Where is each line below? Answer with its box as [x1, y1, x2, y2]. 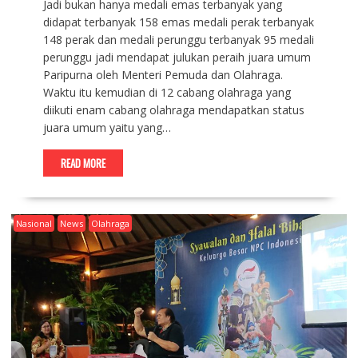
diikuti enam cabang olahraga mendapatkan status [42, 101, 304, 117]
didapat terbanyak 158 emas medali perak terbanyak [42, 14, 314, 30]
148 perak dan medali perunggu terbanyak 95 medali [42, 31, 314, 47]
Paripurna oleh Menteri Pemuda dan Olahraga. [42, 66, 283, 82]
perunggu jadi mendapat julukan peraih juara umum [42, 49, 311, 65]
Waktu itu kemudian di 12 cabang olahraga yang [42, 84, 291, 100]
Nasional [15, 217, 52, 229]
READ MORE [60, 154, 105, 171]
